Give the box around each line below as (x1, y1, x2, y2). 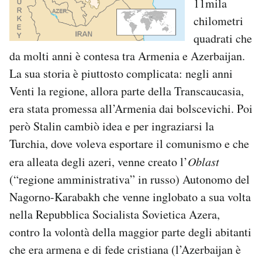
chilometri (194, 13, 243, 29)
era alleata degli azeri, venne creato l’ (9, 154, 188, 170)
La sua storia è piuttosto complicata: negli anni (9, 65, 233, 82)
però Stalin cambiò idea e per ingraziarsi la (9, 118, 214, 135)
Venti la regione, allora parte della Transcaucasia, (9, 83, 244, 99)
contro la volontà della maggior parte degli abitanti (9, 224, 251, 240)
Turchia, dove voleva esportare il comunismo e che (9, 136, 249, 152)
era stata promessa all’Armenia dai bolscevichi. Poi (9, 101, 253, 117)
